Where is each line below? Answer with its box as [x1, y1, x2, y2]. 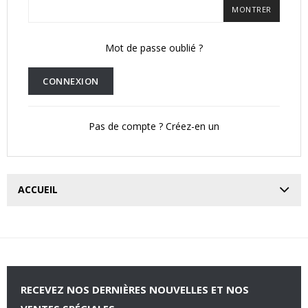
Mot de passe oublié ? [105, 41, 203, 54]
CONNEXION [43, 75, 99, 87]
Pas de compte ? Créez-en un [89, 120, 219, 133]
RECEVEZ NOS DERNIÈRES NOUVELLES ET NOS [21, 283, 249, 296]
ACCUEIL [18, 183, 58, 196]
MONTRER [232, 4, 272, 14]
